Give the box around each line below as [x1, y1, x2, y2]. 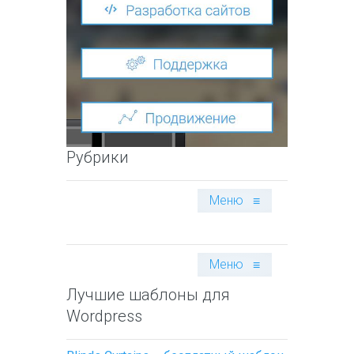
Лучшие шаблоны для [66, 285, 230, 305]
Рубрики [66, 148, 129, 168]
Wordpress [66, 307, 142, 326]
